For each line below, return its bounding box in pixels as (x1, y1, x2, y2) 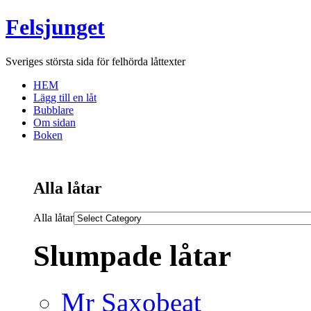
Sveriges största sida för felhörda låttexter (6, 55, 185, 67)
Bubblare (33, 103, 74, 116)
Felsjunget (6, 15, 105, 40)
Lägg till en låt (33, 91, 96, 103)
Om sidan (33, 116, 76, 128)
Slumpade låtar (33, 239, 231, 272)
